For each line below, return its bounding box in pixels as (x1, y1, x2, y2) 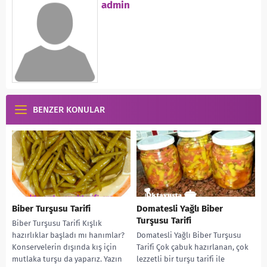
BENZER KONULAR (33, 104, 105, 115)
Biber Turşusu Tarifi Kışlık (12, 219, 102, 228)
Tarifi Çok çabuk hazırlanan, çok (136, 243, 249, 252)
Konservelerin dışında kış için (12, 243, 117, 252)
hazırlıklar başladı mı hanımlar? (12, 231, 125, 240)
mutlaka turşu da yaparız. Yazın (12, 254, 122, 264)
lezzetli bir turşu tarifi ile (136, 254, 225, 264)
